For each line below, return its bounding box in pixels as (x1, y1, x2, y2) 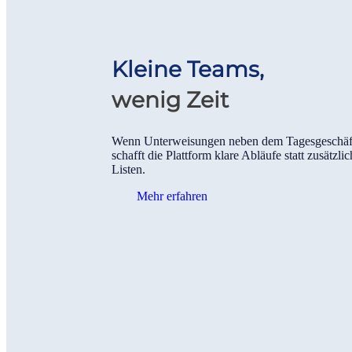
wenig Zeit (112, 86, 229, 113)
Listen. (112, 162, 146, 176)
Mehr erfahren (137, 189, 208, 203)
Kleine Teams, (112, 55, 265, 82)
